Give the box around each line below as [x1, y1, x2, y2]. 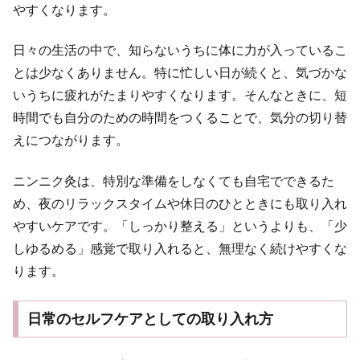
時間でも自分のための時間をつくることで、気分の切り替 [13, 111, 347, 125]
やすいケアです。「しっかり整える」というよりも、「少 [13, 219, 347, 233]
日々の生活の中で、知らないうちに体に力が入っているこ [13, 43, 347, 58]
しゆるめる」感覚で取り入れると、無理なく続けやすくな [13, 241, 347, 256]
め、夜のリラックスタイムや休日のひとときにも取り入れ [13, 196, 347, 211]
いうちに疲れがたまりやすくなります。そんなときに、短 [13, 88, 347, 103]
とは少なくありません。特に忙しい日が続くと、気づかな [13, 66, 347, 80]
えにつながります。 [13, 133, 129, 148]
